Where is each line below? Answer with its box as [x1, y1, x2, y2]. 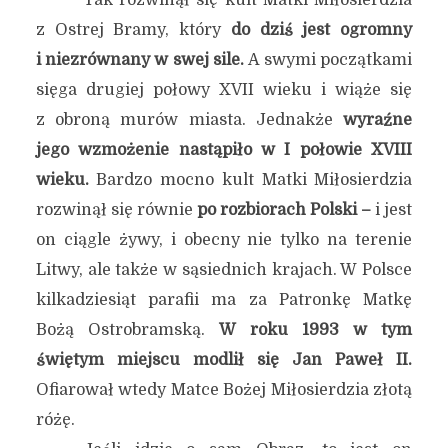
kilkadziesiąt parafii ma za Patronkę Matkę [35, 291, 413, 309]
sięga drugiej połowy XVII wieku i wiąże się [35, 81, 413, 99]
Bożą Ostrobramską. [35, 321, 219, 339]
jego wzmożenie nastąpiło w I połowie [35, 141, 362, 159]
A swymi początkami [244, 51, 413, 69]
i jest [375, 201, 413, 219]
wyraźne [343, 111, 413, 129]
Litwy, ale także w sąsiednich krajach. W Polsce [35, 261, 413, 279]
